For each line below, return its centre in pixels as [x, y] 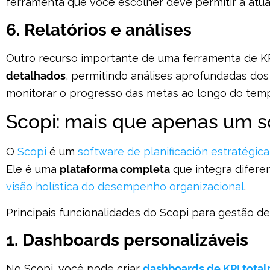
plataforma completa [115, 169]
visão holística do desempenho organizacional [125, 186]
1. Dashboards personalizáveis [127, 240]
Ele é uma [33, 169]
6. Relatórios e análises [99, 30]
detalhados [36, 75]
